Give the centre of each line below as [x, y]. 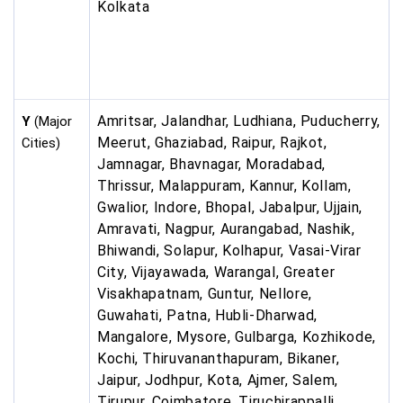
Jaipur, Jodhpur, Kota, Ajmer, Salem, [218, 381]
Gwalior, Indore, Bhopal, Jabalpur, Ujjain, [230, 208]
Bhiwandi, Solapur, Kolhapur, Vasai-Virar [229, 251]
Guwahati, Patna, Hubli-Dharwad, [207, 316]
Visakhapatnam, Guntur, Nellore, [205, 294]
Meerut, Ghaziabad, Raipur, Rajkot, [212, 143]
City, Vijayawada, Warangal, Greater [216, 273]
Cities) [41, 143]
